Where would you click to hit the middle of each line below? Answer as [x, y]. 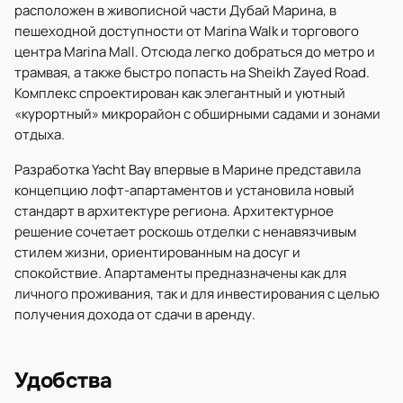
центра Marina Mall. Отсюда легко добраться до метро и [195, 52]
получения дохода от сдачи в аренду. [135, 314]
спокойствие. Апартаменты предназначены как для [180, 273]
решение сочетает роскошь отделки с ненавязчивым [185, 232]
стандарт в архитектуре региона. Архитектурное [174, 211]
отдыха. [40, 134]
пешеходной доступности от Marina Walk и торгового [187, 31]
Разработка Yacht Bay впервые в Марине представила [188, 170]
